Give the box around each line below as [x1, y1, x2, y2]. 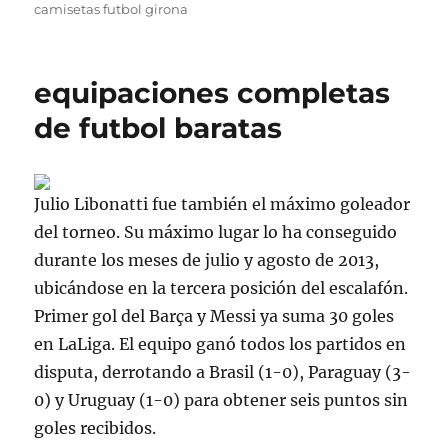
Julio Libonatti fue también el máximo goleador [34, 194, 411, 214]
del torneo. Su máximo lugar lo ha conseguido [34, 222, 398, 242]
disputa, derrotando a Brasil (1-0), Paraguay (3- [34, 362, 412, 382]
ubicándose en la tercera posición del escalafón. [34, 278, 409, 298]
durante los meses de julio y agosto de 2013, [34, 250, 380, 270]
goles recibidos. [34, 418, 157, 438]
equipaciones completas [34, 76, 391, 110]
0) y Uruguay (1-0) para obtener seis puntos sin [34, 390, 409, 410]
